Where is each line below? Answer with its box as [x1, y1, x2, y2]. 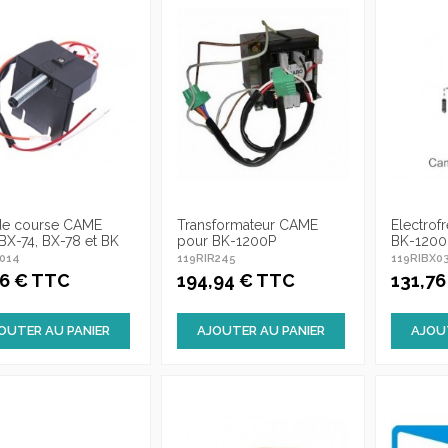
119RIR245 [176, 251, 236, 265]
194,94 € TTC [176, 270, 295, 292]
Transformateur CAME [176, 217, 318, 233]
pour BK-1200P [176, 233, 276, 249]
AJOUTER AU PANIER [196, 323, 325, 339]
